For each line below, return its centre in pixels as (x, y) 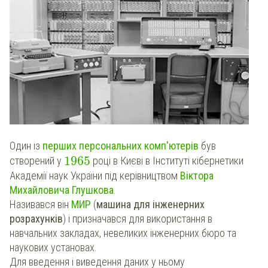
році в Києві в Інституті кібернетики (167, 161)
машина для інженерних (150, 204)
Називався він (40, 204)
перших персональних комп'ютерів (122, 146)
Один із (26, 146)
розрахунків (36, 218)
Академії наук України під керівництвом (95, 175)
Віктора (197, 175)
